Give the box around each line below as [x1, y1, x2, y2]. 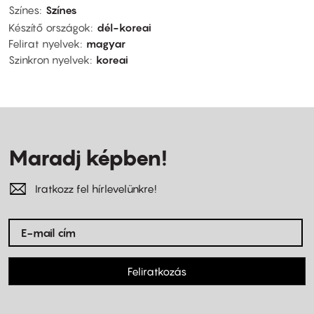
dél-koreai [97, 21, 151, 34]
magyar [86, 37, 125, 50]
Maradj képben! [8, 145, 167, 171]
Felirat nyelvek [8, 37, 80, 50]
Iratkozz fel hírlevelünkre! [35, 182, 156, 196]
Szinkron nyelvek [8, 53, 90, 67]
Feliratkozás [128, 265, 186, 278]
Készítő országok [8, 21, 90, 34]
